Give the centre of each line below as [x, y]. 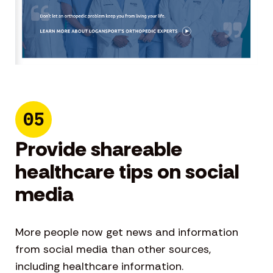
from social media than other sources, [113, 249]
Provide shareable [99, 149]
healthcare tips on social [127, 171]
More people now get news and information [127, 232]
